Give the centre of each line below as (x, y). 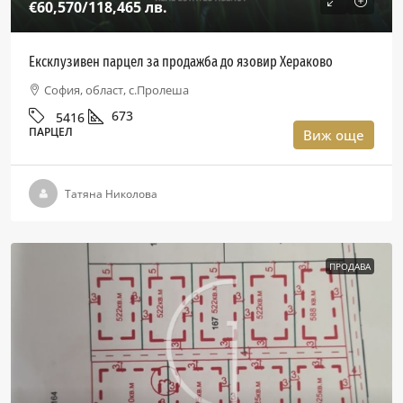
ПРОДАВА (350, 266)
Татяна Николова (111, 193)
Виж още (334, 135)
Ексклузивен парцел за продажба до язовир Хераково (181, 62)
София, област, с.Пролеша (116, 90)
